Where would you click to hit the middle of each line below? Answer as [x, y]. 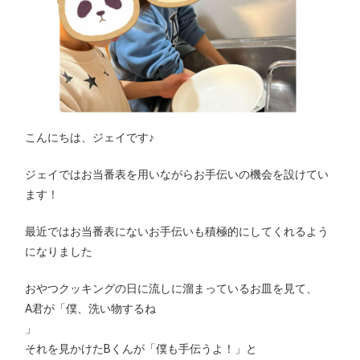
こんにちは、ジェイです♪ [90, 138]
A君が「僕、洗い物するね [91, 309]
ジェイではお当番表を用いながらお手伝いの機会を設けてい [177, 175]
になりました [59, 252]
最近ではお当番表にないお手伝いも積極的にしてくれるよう [177, 232]
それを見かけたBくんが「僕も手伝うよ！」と [141, 349]
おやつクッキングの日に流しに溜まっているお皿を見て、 [172, 289]
